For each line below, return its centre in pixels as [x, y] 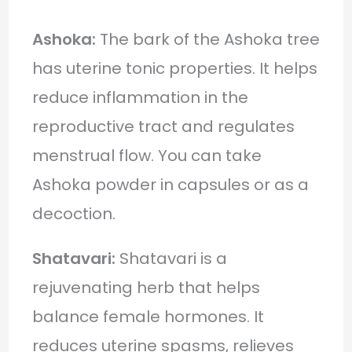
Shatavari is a [173, 258]
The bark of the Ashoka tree [207, 39]
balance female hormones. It [148, 316]
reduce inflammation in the [140, 97]
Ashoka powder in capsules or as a [170, 184]
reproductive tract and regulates [163, 126]
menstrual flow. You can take [147, 155]
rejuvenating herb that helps [146, 287]
